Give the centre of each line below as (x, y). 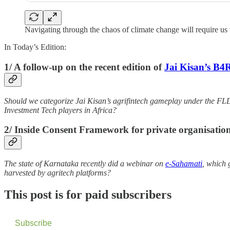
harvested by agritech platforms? (57, 173)
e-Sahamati (184, 164)
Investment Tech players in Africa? (60, 110)
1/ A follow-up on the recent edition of (84, 67)
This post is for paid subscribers (88, 194)
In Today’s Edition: (35, 47)
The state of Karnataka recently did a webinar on (85, 164)
